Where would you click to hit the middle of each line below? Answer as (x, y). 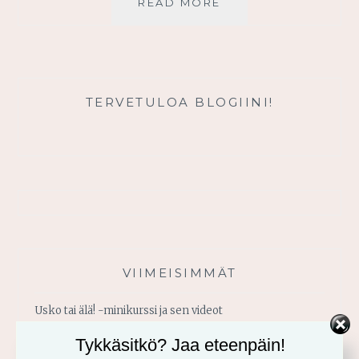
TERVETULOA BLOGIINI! (179, 103)
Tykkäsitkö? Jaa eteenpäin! (180, 345)
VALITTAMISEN (269, 19)
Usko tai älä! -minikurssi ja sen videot (129, 310)
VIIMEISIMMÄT (179, 273)
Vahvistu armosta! (79, 345)
